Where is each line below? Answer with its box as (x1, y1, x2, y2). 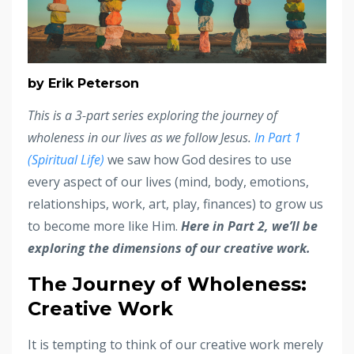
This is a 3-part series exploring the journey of (28, 106, 277, 124)
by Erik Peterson (28, 75, 139, 91)
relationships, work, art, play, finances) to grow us (28, 194, 323, 213)
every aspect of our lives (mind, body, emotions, (28, 172, 309, 190)
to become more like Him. (28, 217, 178, 235)
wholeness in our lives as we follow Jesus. (28, 128, 254, 146)
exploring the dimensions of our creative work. (28, 239, 311, 257)
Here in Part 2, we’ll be (181, 217, 318, 235)
